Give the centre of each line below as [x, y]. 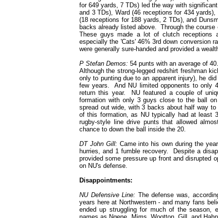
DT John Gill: [98, 144]
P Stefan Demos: [105, 64]
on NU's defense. [103, 166]
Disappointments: [106, 180]
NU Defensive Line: [108, 195]
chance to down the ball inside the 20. [133, 129]
